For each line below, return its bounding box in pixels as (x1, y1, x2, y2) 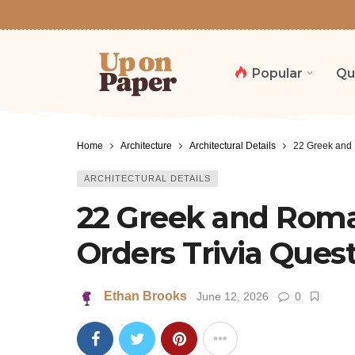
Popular (252, 65, 303, 81)
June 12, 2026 (197, 290, 269, 303)
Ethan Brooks (104, 289, 187, 303)
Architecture (120, 140, 172, 151)
